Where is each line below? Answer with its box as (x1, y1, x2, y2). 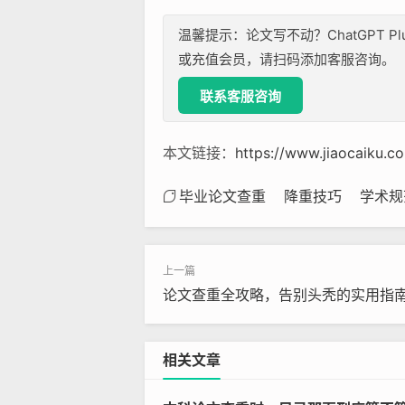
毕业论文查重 (179, 189, 266, 203)
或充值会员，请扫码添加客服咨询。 (178, 51, 395, 68)
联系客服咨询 (200, 89, 281, 104)
